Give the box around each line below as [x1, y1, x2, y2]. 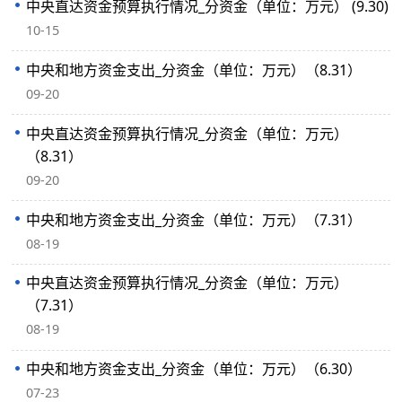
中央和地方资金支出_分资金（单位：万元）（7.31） [26, 209, 363, 230]
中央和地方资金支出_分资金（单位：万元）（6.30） [26, 359, 363, 380]
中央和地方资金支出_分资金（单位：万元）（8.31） [26, 59, 363, 80]
